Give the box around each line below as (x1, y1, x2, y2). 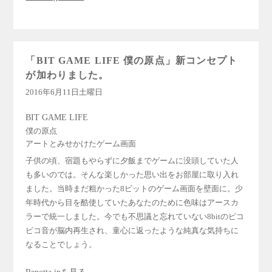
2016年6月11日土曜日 (25, 87, 103, 97)
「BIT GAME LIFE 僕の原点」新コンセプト (25, 55, 238, 66)
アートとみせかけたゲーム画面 (25, 139, 137, 148)
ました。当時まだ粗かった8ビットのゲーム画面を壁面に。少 (25, 184, 243, 193)
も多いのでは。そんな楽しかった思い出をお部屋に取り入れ (25, 170, 239, 179)
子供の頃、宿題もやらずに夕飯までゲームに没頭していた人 (25, 156, 239, 165)
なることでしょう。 (25, 240, 97, 249)
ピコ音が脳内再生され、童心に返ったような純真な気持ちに (25, 226, 239, 235)
